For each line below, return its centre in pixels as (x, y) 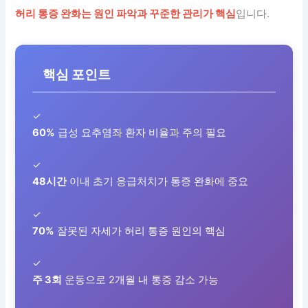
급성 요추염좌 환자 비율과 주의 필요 (141, 132)
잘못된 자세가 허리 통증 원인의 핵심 (140, 231)
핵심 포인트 (77, 74)
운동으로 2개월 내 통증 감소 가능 (141, 279)
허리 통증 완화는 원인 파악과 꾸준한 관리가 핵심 (126, 13)
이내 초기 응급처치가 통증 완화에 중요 (158, 182)
